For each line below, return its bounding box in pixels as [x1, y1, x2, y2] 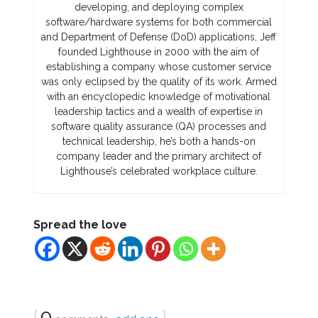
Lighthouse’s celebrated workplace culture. [60, 165, 258, 177]
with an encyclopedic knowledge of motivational [47, 91, 271, 103]
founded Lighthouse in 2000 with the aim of [58, 46, 260, 58]
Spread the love [33, 218, 127, 232]
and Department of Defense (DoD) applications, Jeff [41, 31, 277, 43]
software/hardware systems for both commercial [45, 16, 273, 28]
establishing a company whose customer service [46, 61, 272, 73]
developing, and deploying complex [74, 1, 243, 13]
